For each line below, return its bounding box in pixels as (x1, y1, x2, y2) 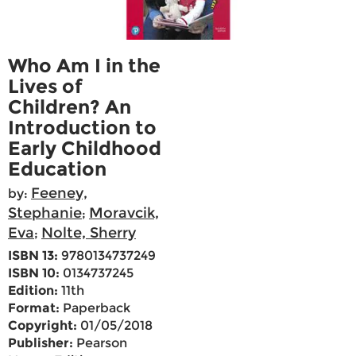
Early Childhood (8, 137, 161, 161)
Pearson (73, 335, 127, 351)
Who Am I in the (8, 54, 161, 78)
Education (8, 157, 106, 181)
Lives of (8, 75, 83, 99)
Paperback (60, 300, 130, 316)
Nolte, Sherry (41, 224, 136, 242)
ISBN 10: (8, 265, 60, 281)
